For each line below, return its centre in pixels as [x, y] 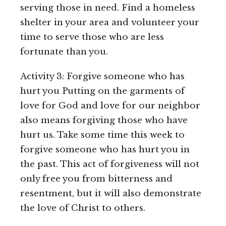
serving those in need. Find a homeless [108, 8]
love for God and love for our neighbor [110, 106]
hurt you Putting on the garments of [102, 91]
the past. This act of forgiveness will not [110, 164]
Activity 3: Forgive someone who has [102, 77]
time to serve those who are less [92, 37]
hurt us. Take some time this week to [102, 135]
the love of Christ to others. [83, 208]
